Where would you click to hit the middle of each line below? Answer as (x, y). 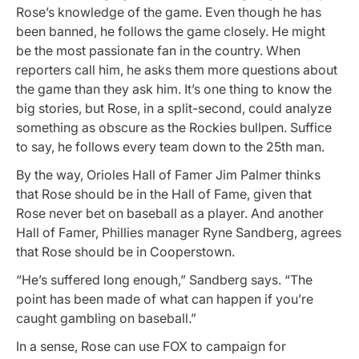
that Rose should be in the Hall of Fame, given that (164, 194)
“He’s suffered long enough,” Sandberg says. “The (164, 280)
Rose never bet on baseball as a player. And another (170, 214)
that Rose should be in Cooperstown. (125, 252)
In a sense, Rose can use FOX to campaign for (151, 347)
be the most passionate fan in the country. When (158, 50)
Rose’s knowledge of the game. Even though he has (169, 12)
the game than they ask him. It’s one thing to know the (174, 89)
